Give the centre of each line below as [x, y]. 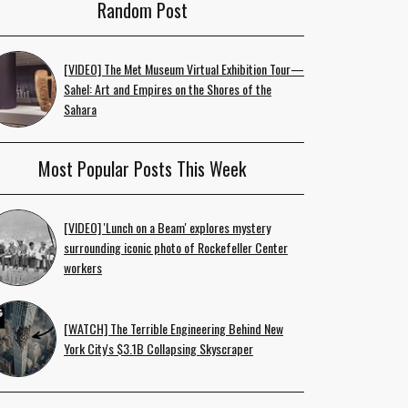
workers [83, 267]
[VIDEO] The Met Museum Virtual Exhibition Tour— [184, 69]
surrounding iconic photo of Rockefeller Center [176, 247]
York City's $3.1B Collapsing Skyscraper [158, 348]
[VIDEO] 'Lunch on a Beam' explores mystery [167, 227]
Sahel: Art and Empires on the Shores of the [168, 89]
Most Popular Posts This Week [142, 168]
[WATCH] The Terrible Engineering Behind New [173, 328]
